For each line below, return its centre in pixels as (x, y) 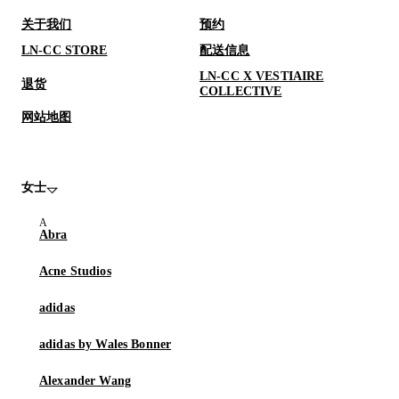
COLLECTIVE (241, 92)
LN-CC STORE (65, 51)
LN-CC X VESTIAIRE (262, 77)
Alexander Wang (85, 381)
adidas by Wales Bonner (106, 345)
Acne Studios (75, 272)
